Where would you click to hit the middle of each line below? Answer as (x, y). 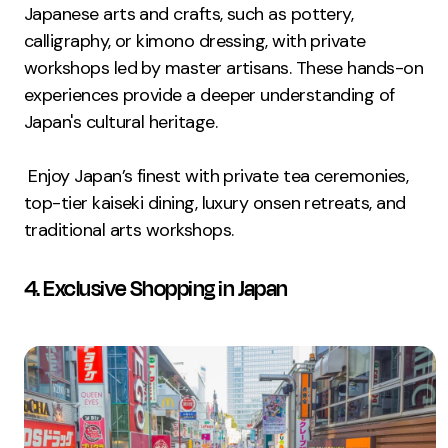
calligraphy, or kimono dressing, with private (195, 40)
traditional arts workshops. (129, 229)
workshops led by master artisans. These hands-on (224, 67)
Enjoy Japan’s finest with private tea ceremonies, (216, 175)
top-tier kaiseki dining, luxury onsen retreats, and (215, 202)
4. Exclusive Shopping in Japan (156, 288)
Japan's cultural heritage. (120, 121)
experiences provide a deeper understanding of (209, 94)
